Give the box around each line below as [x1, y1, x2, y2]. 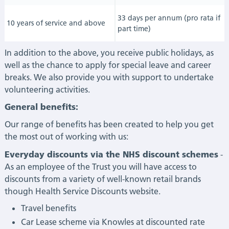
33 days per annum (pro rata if [118, 13, 221, 22]
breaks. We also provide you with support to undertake [4, 72, 214, 82]
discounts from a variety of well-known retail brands [4, 173, 201, 184]
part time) [118, 24, 151, 33]
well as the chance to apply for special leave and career [4, 59, 211, 70]
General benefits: [4, 101, 78, 112]
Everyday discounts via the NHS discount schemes [4, 148, 218, 159]
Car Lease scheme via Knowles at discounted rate [20, 217, 205, 227]
